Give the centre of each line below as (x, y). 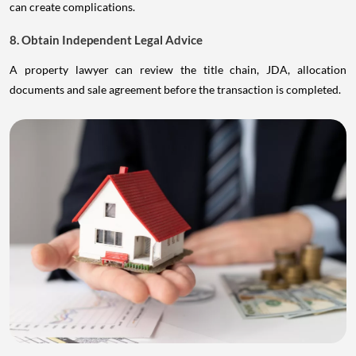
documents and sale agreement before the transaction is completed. (175, 89)
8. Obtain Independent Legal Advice (106, 39)
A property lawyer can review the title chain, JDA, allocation (178, 69)
